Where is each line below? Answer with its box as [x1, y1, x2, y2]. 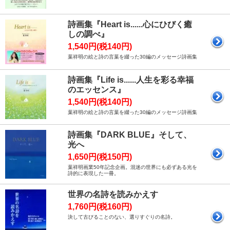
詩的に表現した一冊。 [68, 170, 119, 176]
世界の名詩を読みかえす [68, 189, 158, 199]
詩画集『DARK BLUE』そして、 [68, 130, 191, 139]
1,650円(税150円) [68, 152, 132, 161]
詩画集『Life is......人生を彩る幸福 [68, 75, 194, 84]
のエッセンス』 [68, 85, 125, 94]
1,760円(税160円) [68, 202, 132, 211]
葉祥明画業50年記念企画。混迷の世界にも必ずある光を [68, 164, 197, 170]
